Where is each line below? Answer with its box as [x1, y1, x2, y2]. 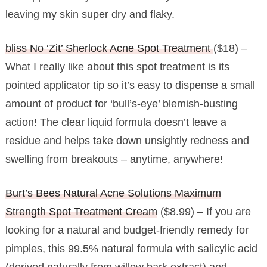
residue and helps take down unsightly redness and [5, 134, 249, 147]
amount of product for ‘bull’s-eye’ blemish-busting [5, 97, 238, 110]
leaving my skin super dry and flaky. [5, 8, 175, 20]
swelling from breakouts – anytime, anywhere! [5, 153, 223, 165]
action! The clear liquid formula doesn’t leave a [5, 116, 226, 128]
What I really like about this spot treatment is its [5, 60, 229, 73]
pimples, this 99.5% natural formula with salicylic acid [5, 242, 257, 254]
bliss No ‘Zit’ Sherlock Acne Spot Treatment [5, 42, 213, 54]
